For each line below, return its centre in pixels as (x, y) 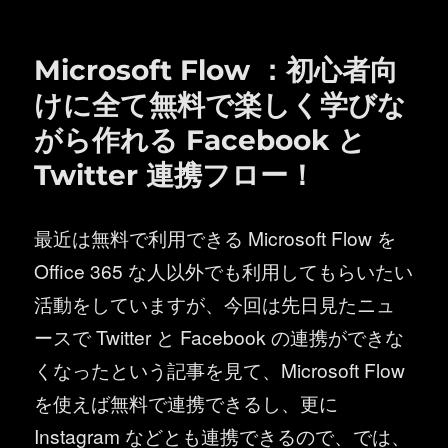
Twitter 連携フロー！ (175, 174)
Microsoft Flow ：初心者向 (216, 69)
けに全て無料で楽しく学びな (220, 104)
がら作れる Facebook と (200, 139)
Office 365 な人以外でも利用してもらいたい (224, 270)
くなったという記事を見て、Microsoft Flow (220, 369)
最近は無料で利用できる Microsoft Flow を (215, 237)
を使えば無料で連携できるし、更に (186, 402)
